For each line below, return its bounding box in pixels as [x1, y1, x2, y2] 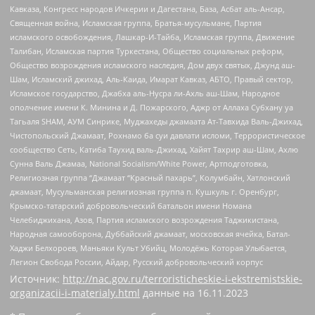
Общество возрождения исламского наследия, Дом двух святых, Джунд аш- [10, 59, 295, 70]
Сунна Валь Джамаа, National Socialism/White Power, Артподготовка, [10, 157, 269, 169]
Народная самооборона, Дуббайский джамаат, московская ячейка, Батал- [10, 228, 290, 239]
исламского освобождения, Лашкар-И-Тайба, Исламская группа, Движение [10, 31, 295, 42]
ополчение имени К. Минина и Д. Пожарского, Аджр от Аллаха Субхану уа [10, 101, 293, 112]
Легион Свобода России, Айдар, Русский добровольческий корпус [10, 256, 263, 267]
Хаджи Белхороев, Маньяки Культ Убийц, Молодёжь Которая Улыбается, [10, 242, 287, 253]
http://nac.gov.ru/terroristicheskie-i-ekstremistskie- [63, 272, 302, 286]
